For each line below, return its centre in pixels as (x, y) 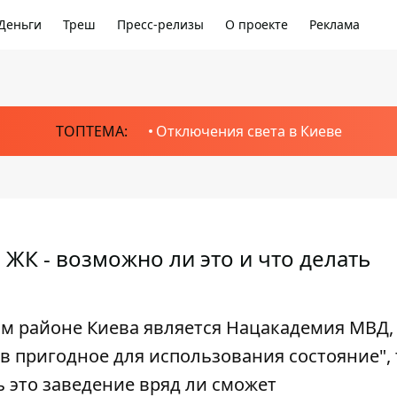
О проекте (257, 24)
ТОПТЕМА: (91, 131)
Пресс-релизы (160, 24)
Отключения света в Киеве (249, 131)
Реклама (335, 24)
